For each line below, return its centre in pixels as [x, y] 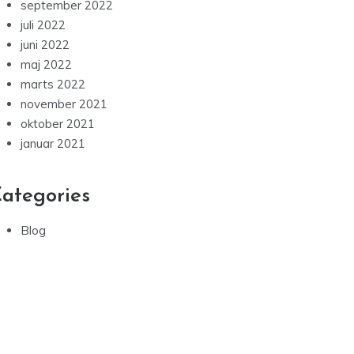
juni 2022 [45, 45]
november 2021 [64, 104]
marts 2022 [53, 85]
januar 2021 [53, 144]
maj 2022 [46, 65]
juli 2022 [43, 25]
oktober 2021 [58, 124]
